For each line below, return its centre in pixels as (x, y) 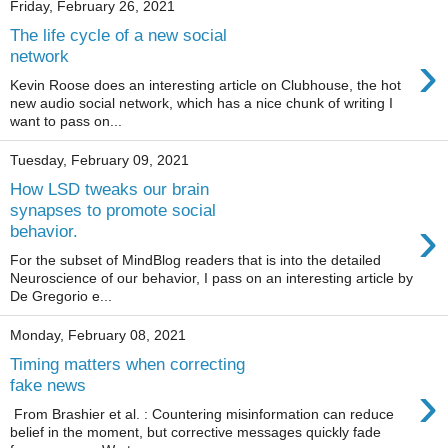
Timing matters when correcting (127, 364)
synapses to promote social (113, 210)
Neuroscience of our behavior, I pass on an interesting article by (211, 277)
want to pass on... (66, 120)
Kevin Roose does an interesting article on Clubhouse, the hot (205, 84)
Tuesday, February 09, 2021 (99, 160)
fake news (48, 385)
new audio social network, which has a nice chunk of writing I (201, 102)
